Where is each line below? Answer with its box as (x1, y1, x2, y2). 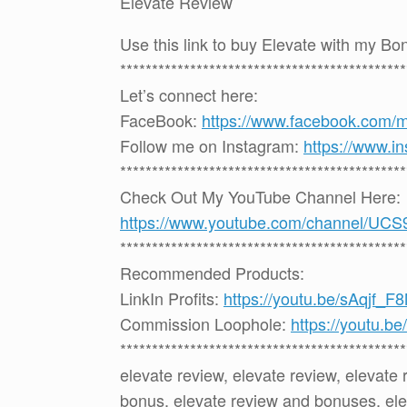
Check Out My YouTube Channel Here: (120, 184, 401, 209)
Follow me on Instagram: (120, 134, 303, 158)
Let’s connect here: (120, 83, 258, 107)
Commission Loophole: (120, 312, 291, 336)
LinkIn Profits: (120, 286, 223, 311)
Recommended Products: (120, 261, 304, 285)
